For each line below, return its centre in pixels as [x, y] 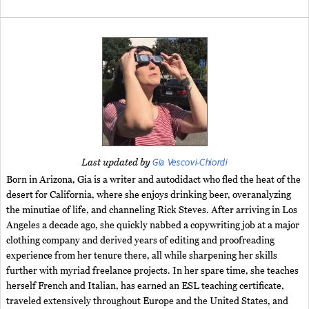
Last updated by [117, 163]
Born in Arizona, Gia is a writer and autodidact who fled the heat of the [153, 180]
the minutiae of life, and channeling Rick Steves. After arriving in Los [152, 211]
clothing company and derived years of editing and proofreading [140, 241]
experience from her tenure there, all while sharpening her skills [142, 256]
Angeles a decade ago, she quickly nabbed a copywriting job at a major [153, 226]
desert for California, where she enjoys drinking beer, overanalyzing [149, 196]
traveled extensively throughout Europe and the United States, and [147, 302]
